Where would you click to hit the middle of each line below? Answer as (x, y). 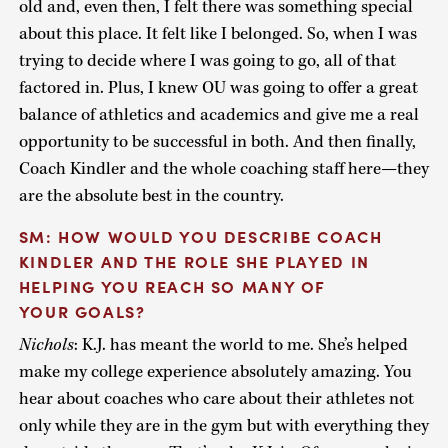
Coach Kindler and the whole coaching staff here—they (223, 169)
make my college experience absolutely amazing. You (215, 371)
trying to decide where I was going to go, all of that (207, 61)
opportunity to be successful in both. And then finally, (217, 142)
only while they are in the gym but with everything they (223, 425)
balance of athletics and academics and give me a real (218, 115)
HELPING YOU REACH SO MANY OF (172, 285)
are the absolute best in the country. (151, 196)
